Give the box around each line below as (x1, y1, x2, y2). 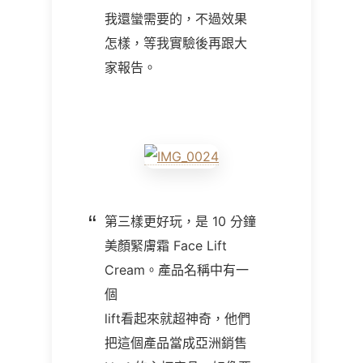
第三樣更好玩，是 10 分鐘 (105, 213, 256, 229)
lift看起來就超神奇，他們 (105, 310, 250, 327)
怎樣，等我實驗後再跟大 (105, 35, 247, 51)
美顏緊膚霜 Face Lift (105, 237, 227, 254)
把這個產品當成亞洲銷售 (105, 335, 247, 351)
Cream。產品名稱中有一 (105, 262, 249, 278)
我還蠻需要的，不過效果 (105, 11, 247, 27)
